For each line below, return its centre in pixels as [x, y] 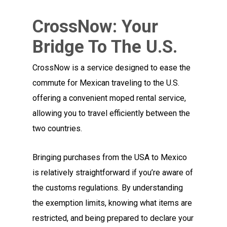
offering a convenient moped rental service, [109, 98]
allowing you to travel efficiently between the [111, 113]
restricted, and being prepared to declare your [113, 218]
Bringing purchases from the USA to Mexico [110, 158]
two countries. [58, 129]
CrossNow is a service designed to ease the [112, 68]
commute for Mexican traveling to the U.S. [106, 83]
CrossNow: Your [96, 27]
